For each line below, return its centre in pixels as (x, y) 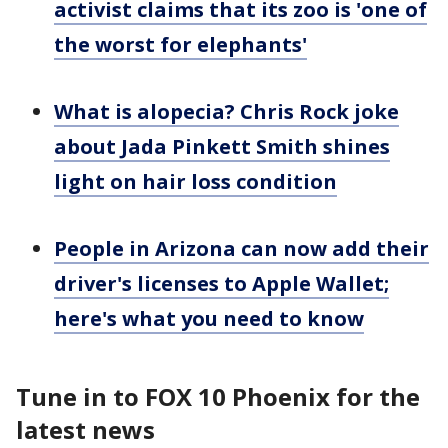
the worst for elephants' (180, 44)
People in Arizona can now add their (241, 248)
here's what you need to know (209, 318)
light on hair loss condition (195, 181)
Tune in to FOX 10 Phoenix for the (218, 396)
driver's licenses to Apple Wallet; (221, 283)
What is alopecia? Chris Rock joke (226, 111)
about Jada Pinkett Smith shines (222, 146)
